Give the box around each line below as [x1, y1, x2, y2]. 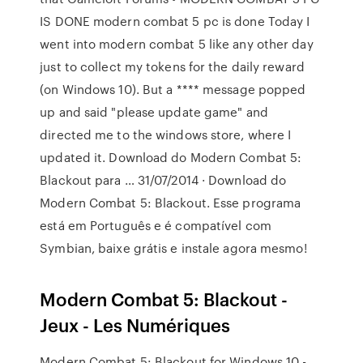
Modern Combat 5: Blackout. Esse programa [40, 194, 301, 211]
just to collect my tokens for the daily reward [40, 58, 305, 75]
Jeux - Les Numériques [40, 312, 231, 337]
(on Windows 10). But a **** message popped [40, 80, 306, 98]
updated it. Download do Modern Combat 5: [40, 148, 302, 166]
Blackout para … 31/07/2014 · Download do [40, 171, 287, 189]
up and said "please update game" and [40, 103, 268, 121]
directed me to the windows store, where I [40, 126, 292, 143]
